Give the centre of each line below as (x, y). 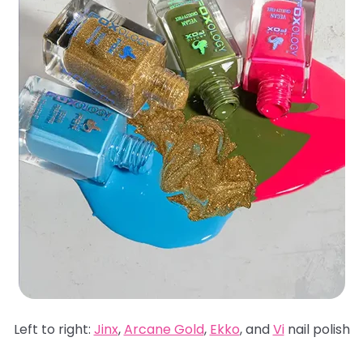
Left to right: (53, 329)
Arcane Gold (164, 329)
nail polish (317, 329)
